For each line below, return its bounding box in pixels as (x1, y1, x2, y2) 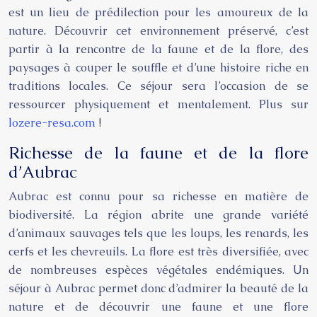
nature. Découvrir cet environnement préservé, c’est (8, 23, 309, 38)
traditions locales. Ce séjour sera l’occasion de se (8, 79, 309, 93)
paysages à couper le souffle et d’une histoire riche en (8, 60, 309, 75)
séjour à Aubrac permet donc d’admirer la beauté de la (8, 281, 309, 296)
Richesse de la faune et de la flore (8, 142, 309, 163)
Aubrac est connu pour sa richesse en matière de (8, 189, 309, 204)
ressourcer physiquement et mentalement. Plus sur (8, 97, 309, 112)
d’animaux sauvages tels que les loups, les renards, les (8, 226, 309, 241)
